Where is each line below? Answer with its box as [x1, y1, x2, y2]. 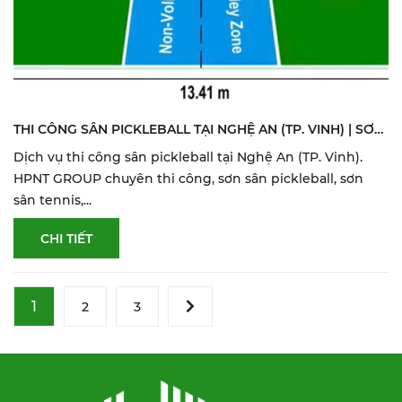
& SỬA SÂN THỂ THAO [13, 142, 153, 159]
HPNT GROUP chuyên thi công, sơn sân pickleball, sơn [13, 170, 363, 187]
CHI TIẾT [40, 230, 92, 247]
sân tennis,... [13, 192, 92, 208]
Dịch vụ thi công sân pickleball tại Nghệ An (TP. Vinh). [13, 149, 363, 165]
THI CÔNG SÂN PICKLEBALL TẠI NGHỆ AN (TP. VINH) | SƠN [13, 120, 384, 137]
